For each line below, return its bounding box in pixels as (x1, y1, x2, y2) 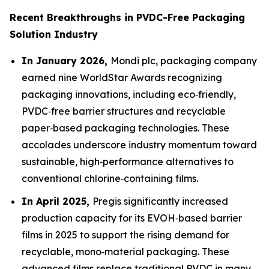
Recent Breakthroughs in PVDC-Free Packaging (10, 11, 245, 23)
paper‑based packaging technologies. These (22, 121, 229, 134)
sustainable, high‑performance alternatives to (22, 155, 234, 168)
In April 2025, (22, 195, 92, 208)
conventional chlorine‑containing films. (22, 172, 198, 184)
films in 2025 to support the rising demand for (22, 229, 229, 241)
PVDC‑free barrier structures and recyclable (22, 104, 226, 117)
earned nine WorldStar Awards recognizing (22, 71, 222, 83)
